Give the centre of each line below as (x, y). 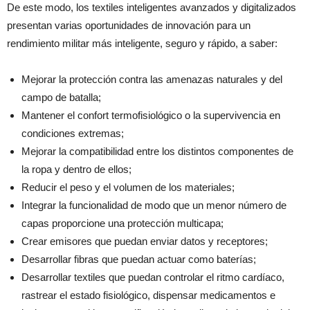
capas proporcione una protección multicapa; (122, 223)
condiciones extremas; (73, 133)
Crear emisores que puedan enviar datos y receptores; (145, 241)
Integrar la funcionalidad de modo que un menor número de (154, 205)
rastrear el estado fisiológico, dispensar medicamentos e (148, 295)
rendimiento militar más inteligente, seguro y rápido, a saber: (142, 43)
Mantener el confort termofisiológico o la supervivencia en (151, 115)
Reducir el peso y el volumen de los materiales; (128, 187)
